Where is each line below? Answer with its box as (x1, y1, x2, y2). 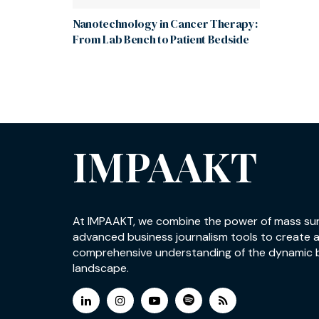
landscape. (73, 260, 129, 276)
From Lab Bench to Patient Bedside (73, 31, 249, 47)
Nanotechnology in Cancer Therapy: (73, 15, 258, 31)
